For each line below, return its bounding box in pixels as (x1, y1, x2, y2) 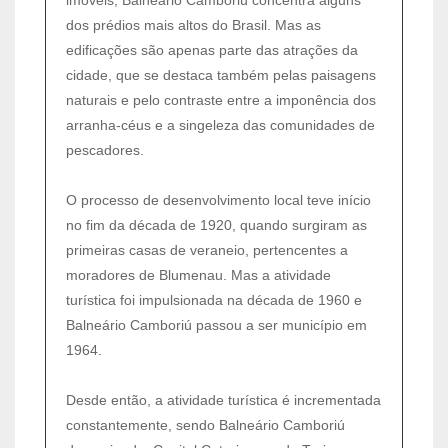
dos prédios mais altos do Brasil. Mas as (66, 16, 321, 33)
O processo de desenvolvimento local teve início (66, 191, 371, 208)
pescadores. (66, 141, 144, 158)
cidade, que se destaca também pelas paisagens (66, 66, 376, 83)
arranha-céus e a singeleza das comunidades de (66, 116, 375, 133)
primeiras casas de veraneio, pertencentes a (66, 241, 348, 258)
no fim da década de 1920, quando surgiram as (66, 216, 367, 233)
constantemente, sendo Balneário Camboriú (66, 416, 345, 433)
